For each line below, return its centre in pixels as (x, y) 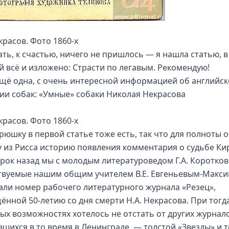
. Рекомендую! (181, 67)
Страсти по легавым (113, 67)
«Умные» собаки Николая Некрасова (112, 94)
